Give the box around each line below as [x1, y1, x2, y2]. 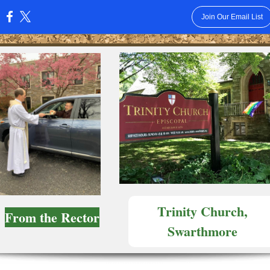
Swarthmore [168, 221, 237, 241]
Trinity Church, [157, 201, 248, 221]
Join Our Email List [201, 13, 263, 21]
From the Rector [4, 207, 99, 227]
